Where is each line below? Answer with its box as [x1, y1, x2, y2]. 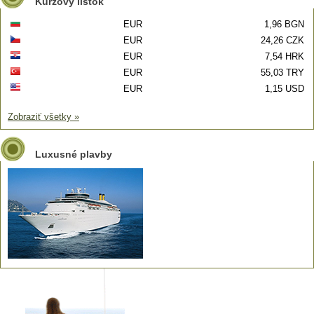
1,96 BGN [264, 19, 304, 29]
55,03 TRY [261, 67, 304, 78]
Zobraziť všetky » [8, 111, 79, 122]
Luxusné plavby [35, 149, 112, 160]
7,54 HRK [265, 51, 304, 62]
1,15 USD [265, 83, 304, 94]
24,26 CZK [261, 35, 304, 46]
